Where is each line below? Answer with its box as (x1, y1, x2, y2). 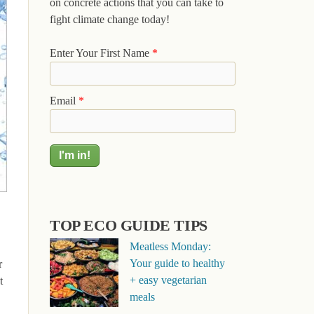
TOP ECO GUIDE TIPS (50, 217, 207, 234)
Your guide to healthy (129, 257, 225, 269)
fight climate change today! (50, 13, 170, 25)
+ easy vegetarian (129, 274, 207, 286)
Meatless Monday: (129, 240, 211, 252)
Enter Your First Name (50, 47, 152, 59)
